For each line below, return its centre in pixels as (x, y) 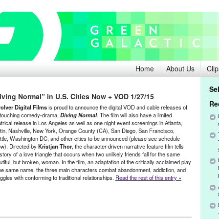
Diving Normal (78, 115)
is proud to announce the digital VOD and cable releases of (117, 107)
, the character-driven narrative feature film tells (128, 146)
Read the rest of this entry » (148, 177)
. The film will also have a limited (134, 115)
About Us (180, 68)
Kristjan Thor (55, 146)
